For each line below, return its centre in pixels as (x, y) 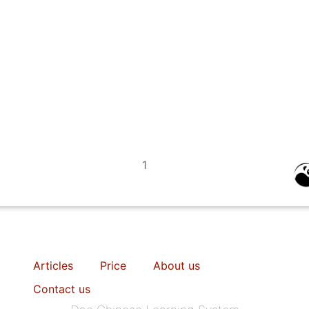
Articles (53, 265)
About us (177, 265)
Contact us (62, 289)
